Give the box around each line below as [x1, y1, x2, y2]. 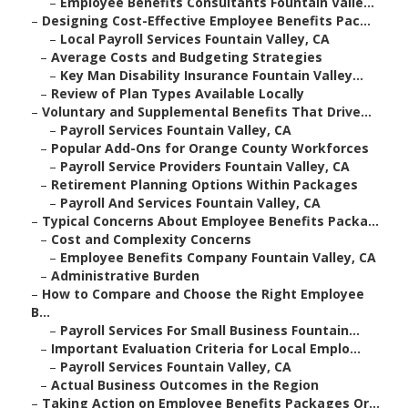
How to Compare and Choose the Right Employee [42, 285, 364, 303]
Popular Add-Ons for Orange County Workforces [51, 139, 369, 158]
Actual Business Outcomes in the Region [51, 376, 319, 394]
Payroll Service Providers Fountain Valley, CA [60, 158, 350, 176]
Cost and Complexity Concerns [51, 230, 251, 249]
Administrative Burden [51, 267, 199, 285]
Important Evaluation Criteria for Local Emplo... [51, 340, 361, 358]
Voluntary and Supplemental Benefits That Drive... [42, 103, 372, 121]
